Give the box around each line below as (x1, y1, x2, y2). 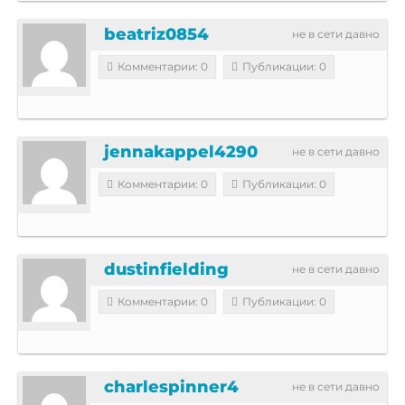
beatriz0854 (104, 24, 209, 44)
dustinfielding (104, 259, 229, 279)
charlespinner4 (104, 376, 239, 397)
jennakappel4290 (104, 141, 258, 162)
